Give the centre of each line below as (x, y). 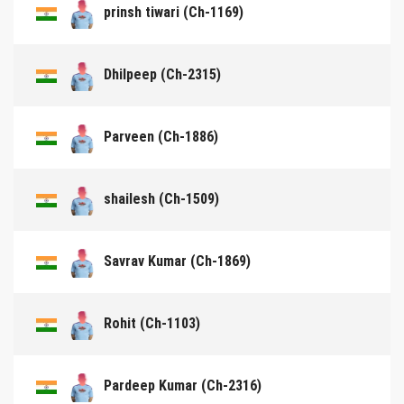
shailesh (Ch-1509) (161, 199)
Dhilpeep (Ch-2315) (162, 74)
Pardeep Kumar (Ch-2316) (183, 386)
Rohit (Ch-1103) (152, 323)
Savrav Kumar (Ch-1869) (177, 261)
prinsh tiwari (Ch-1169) (174, 12)
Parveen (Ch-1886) (161, 137)
